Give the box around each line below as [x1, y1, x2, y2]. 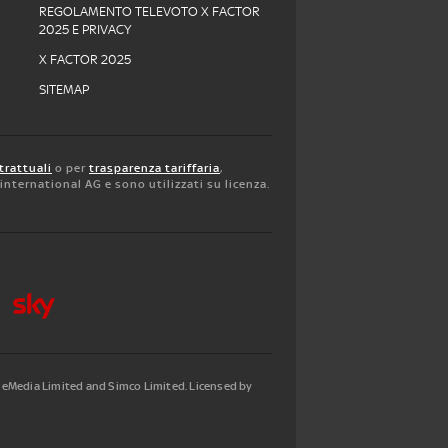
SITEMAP [39, 82, 89, 97]
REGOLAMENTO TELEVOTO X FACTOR [39, 4, 260, 19]
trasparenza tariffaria [89, 161, 220, 175]
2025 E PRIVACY [39, 22, 131, 37]
